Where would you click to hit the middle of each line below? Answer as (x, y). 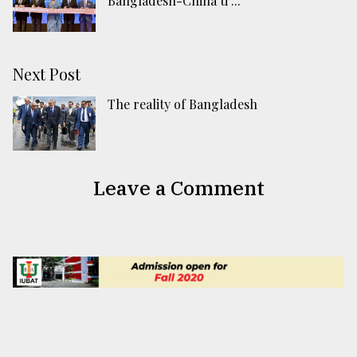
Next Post (47, 74)
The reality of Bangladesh (182, 104)
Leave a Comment (178, 188)
